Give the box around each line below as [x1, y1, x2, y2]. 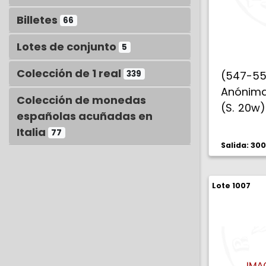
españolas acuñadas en [17, 109, 153, 123]
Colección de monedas [17, 93, 146, 107]
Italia [17, 125, 48, 140]
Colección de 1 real [17, 66, 123, 81]
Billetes [17, 12, 60, 27]
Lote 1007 [212, 180, 251, 191]
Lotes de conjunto [17, 39, 119, 54]
